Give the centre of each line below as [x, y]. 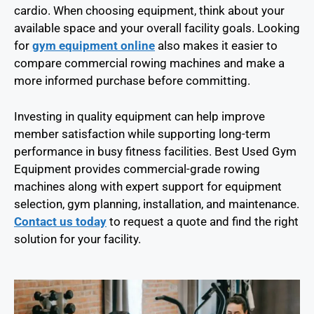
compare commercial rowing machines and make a [149, 63]
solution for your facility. [77, 239]
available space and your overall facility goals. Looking [157, 28]
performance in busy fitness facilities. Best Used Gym [155, 151]
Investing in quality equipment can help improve [139, 116]
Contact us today [60, 221]
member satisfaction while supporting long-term [142, 134]
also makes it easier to [218, 46]
